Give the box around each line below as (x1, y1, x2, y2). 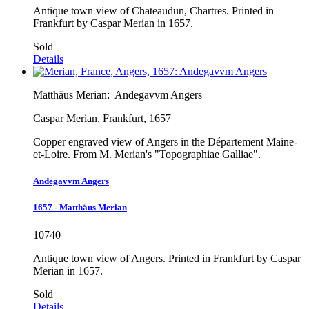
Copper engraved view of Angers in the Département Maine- (33, 136, 297, 148)
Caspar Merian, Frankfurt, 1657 (33, 112, 171, 124)
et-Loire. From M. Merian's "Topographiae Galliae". (33, 148, 261, 160)
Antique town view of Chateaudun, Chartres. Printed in (33, 5, 274, 17)
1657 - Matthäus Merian (33, 202, 127, 213)
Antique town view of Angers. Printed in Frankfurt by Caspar (33, 252, 301, 264)
